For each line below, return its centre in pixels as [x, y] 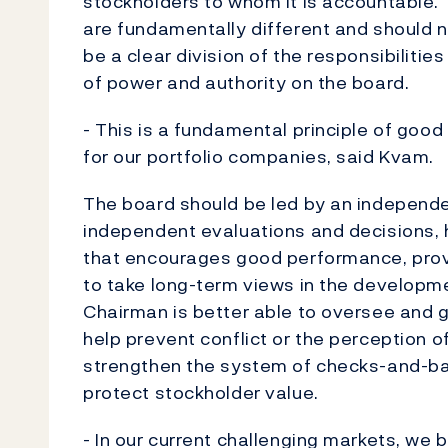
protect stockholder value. [201, 392]
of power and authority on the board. [246, 82]
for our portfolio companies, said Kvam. [258, 156]
